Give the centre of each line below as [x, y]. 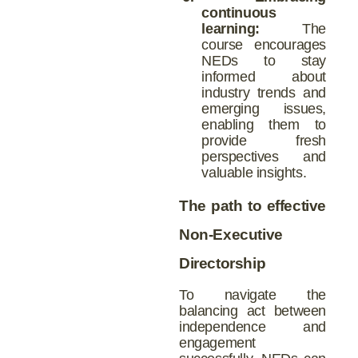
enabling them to [264, 124]
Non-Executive [231, 234]
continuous [239, 12]
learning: [231, 28]
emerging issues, [264, 108]
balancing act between [253, 310]
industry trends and [264, 92]
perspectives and [264, 156]
